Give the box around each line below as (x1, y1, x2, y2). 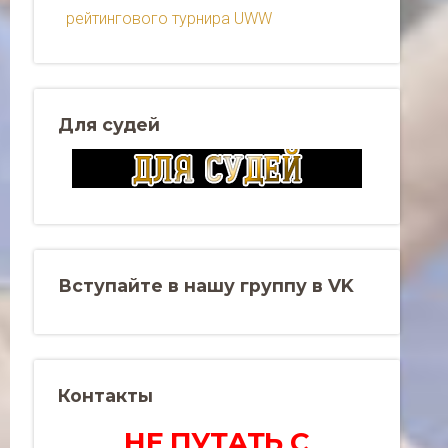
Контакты (58, 385, 153, 407)
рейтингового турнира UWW (66, 9, 272, 29)
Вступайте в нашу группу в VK (58, 275, 354, 297)
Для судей (58, 114, 160, 136)
